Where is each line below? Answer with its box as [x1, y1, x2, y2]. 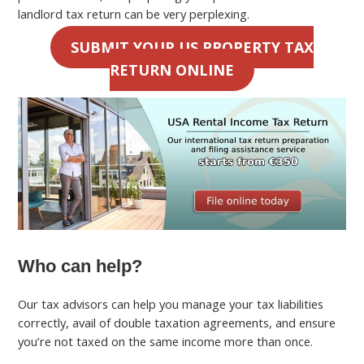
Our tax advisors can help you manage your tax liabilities [18, 295, 324, 312]
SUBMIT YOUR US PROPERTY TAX [71, 37, 314, 57]
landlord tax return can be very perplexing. [18, 5, 250, 22]
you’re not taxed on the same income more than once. [18, 332, 314, 349]
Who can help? [18, 255, 143, 276]
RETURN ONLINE [109, 59, 234, 80]
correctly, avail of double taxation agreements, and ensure [18, 314, 336, 331]
